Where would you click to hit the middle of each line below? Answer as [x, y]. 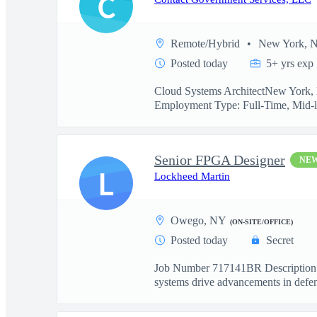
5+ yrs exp [290, 63]
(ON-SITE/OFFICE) [261, 222]
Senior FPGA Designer [220, 160]
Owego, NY [198, 220]
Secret [280, 240]
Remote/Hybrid [205, 44]
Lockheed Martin [192, 176]
